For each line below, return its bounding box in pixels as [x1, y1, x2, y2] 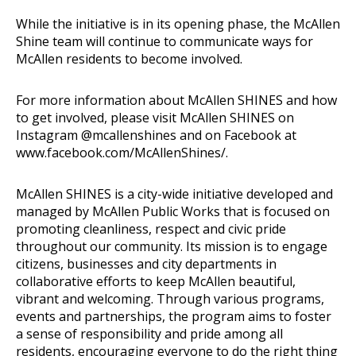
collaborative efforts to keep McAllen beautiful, [16, 272, 296, 290]
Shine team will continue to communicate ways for [16, 32, 313, 50]
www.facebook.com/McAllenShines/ [16, 143, 226, 161]
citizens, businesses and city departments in [16, 254, 277, 273]
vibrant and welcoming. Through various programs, [16, 289, 324, 308]
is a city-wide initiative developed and [111, 184, 333, 203]
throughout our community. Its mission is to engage [16, 237, 327, 255]
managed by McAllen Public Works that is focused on [16, 202, 330, 220]
